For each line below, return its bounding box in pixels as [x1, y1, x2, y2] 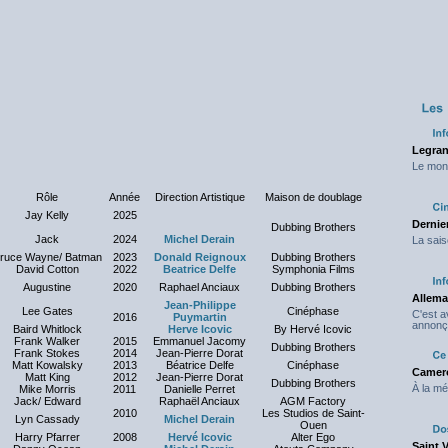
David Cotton [15, 263, 79, 275]
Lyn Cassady [14, 413, 80, 425]
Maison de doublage [264, 191, 362, 203]
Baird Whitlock [12, 323, 82, 335]
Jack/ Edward [13, 395, 81, 407]
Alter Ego [291, 431, 335, 443]
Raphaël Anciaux [159, 395, 240, 407]
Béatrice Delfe [165, 359, 234, 371]
